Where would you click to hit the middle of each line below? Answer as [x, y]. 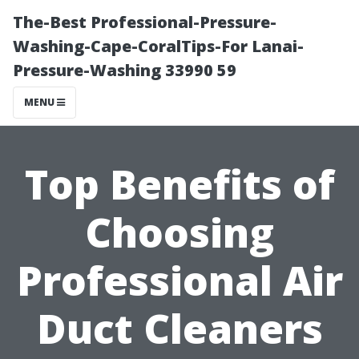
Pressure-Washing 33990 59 [125, 70]
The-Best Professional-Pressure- [145, 22]
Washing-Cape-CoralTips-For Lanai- [158, 46]
